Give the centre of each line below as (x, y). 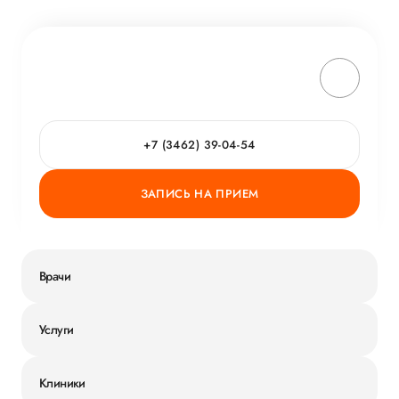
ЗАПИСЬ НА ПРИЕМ (199, 194)
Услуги (57, 329)
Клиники (62, 383)
